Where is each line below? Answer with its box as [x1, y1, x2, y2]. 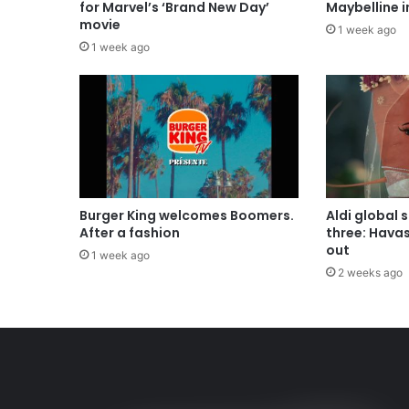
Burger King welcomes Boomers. [79, 206, 294, 225]
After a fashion [79, 224, 180, 243]
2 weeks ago [337, 266, 403, 280]
